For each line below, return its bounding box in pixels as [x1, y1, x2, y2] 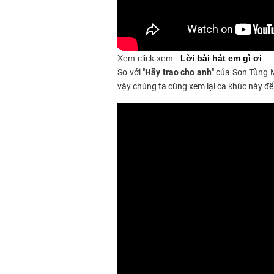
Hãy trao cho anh [145, 67, 212, 78]
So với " [117, 67, 146, 78]
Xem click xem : [117, 53, 180, 64]
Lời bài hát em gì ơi [180, 53, 262, 64]
